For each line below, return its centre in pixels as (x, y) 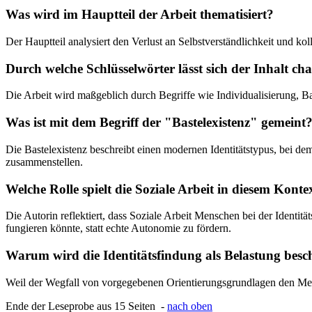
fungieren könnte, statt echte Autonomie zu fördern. (118, 228)
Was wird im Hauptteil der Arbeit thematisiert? (140, 15)
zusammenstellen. (44, 162)
